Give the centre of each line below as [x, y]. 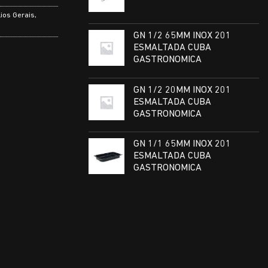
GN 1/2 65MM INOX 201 [182, 36]
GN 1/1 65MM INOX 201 [182, 144]
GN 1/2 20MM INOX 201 [182, 90]
